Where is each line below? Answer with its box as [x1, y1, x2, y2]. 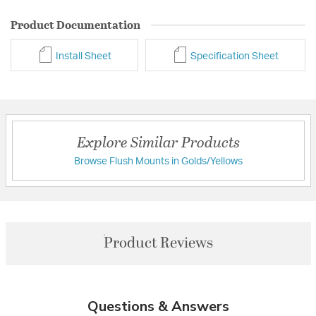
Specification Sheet [188, 51, 279, 61]
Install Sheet [53, 51, 111, 61]
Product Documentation [11, 16, 140, 33]
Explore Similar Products [76, 130, 240, 152]
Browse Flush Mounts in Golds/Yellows [73, 156, 243, 166]
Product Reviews [103, 231, 213, 255]
